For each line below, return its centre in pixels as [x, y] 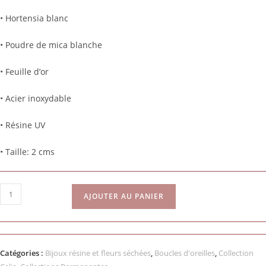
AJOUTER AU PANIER [124, 197]
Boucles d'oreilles [185, 253]
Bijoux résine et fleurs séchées [98, 253]
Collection [236, 253]
